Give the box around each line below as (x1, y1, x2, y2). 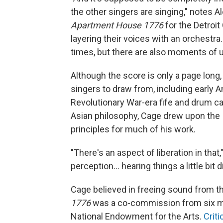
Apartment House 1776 (71, 20, 163, 31)
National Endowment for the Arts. (71, 211, 204, 222)
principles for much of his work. (71, 124, 196, 135)
